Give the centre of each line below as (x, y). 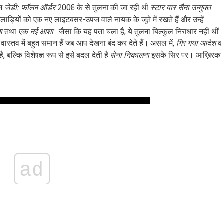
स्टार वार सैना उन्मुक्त (181, 8)
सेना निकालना (130, 55)
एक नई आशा (36, 31)
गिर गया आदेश (196, 43)
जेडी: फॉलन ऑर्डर (30, 8)
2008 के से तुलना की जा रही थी (103, 8)
